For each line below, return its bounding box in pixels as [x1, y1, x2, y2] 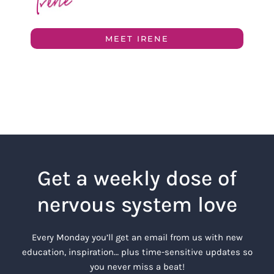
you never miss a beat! [89, 261, 185, 272]
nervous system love [37, 191, 237, 217]
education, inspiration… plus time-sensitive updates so [21, 246, 253, 257]
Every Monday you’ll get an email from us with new [31, 231, 243, 243]
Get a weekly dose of [37, 165, 237, 191]
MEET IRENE [105, 33, 169, 43]
